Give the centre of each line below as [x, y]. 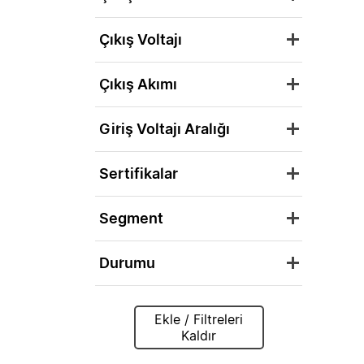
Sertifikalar [139, 173]
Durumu [127, 263]
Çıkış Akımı [138, 84]
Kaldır [199, 336]
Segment [131, 218]
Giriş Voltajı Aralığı [165, 129]
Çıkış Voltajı [141, 39]
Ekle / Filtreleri [174, 319]
